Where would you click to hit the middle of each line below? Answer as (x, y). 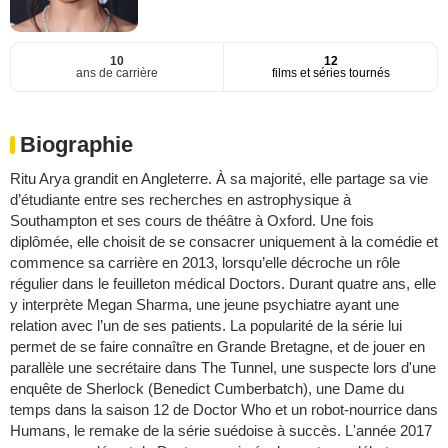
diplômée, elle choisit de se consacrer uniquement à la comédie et (224, 241)
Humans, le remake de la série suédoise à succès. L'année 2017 (221, 430)
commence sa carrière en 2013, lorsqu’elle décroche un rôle (205, 262)
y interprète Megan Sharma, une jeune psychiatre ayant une (204, 304)
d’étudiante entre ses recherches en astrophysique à (180, 199)
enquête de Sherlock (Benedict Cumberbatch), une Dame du (207, 388)
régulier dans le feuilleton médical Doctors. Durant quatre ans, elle (223, 283)
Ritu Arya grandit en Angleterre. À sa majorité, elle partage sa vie (219, 178)
